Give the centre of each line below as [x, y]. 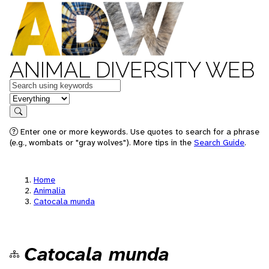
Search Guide [219, 142]
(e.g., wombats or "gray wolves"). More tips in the [102, 142]
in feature [29, 98]
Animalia [50, 190]
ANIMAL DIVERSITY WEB [132, 70]
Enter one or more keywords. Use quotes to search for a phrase [139, 131]
